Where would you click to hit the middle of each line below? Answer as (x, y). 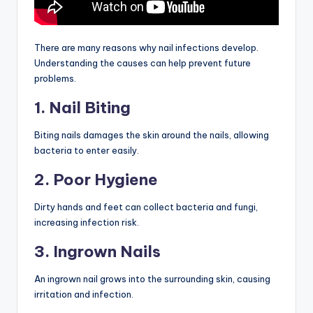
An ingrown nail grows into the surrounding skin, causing (152, 278)
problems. (55, 78)
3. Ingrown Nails (97, 251)
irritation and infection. (84, 294)
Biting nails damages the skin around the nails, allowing (152, 134)
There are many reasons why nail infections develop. (146, 47)
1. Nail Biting (82, 107)
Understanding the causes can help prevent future (143, 63)
